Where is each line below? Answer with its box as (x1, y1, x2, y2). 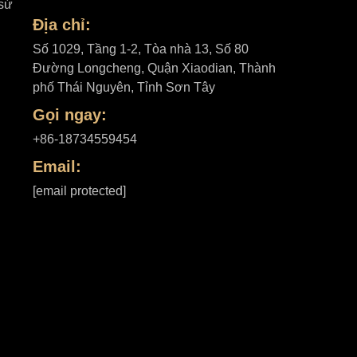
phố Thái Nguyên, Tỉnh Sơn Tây (32, 80, 215, 94)
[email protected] (32, 184, 126, 198)
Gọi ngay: (32, 106, 107, 124)
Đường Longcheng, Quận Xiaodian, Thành (32, 61, 276, 75)
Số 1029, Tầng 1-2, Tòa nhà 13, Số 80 (32, 42, 249, 56)
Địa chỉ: (32, 16, 91, 33)
